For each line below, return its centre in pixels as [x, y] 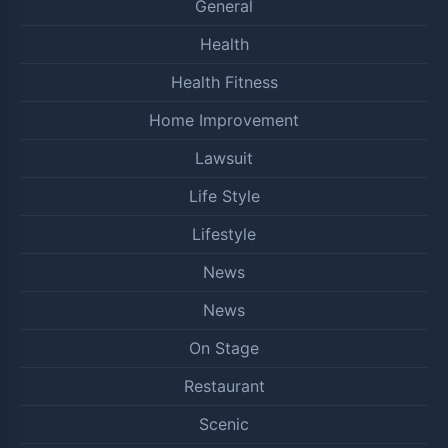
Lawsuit [224, 158]
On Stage [224, 348]
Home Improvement [224, 120]
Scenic [224, 424]
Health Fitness [224, 82]
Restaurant [224, 386]
